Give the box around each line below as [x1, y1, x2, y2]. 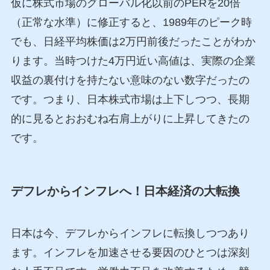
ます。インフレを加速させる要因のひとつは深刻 [10, 246, 250, 259]
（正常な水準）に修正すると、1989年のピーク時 [10, 16, 252, 29]
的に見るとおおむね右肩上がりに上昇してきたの [10, 113, 250, 125]
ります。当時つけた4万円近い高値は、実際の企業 [10, 55, 256, 67]
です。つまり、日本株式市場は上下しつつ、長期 [10, 93, 250, 106]
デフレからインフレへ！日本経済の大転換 [10, 184, 240, 198]
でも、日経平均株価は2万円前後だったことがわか [10, 36, 256, 48]
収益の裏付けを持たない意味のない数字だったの [10, 74, 250, 87]
